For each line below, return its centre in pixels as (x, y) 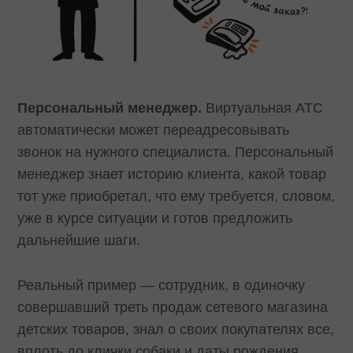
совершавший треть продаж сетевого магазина (173, 308)
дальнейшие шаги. (79, 241)
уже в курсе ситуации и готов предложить (155, 219)
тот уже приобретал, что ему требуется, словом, (176, 197)
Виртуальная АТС (263, 108)
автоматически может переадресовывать (154, 130)
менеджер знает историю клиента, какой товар (172, 175)
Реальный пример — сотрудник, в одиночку (162, 286)
